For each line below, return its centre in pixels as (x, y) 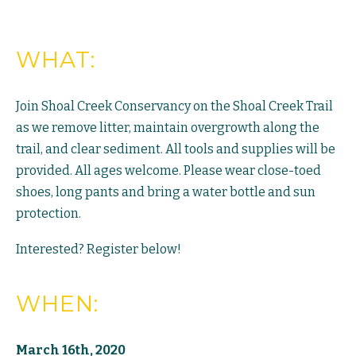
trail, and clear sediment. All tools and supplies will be (176, 149)
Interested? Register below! (99, 250)
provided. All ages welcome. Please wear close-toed (168, 171)
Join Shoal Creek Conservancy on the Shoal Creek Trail (174, 106)
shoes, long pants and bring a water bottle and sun (166, 192)
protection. (48, 214)
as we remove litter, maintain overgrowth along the (168, 128)
